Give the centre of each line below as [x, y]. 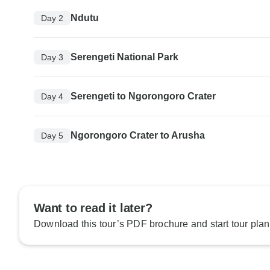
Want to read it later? [93, 208]
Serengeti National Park [124, 57]
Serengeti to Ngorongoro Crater [143, 96]
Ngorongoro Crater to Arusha [138, 136]
